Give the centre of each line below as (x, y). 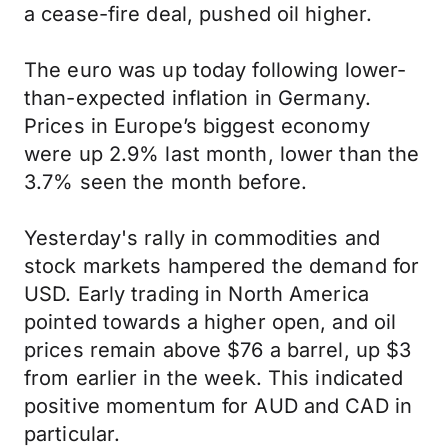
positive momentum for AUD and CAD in (218, 406)
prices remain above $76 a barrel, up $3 (218, 350)
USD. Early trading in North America (196, 294)
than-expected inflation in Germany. (197, 98)
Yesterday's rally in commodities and (202, 238)
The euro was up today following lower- (215, 70)
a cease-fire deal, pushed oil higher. (201, 14)
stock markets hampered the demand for (222, 266)
